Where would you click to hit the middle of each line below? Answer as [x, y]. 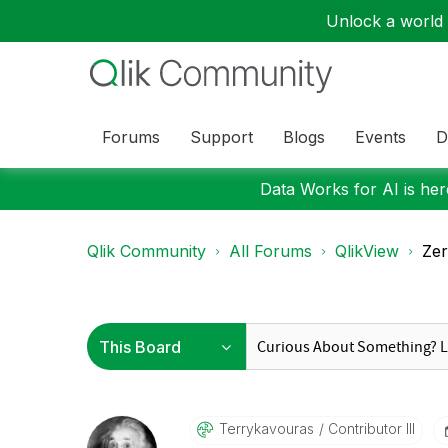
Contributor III [369, 428]
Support [221, 136]
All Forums [270, 251]
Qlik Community [146, 251]
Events [380, 136]
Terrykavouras [266, 428]
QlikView [367, 251]
